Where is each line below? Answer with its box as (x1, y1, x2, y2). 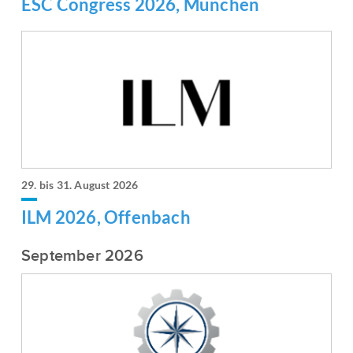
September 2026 (21, 247, 143, 266)
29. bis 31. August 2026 (21, 178, 139, 192)
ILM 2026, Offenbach (21, 206, 191, 229)
